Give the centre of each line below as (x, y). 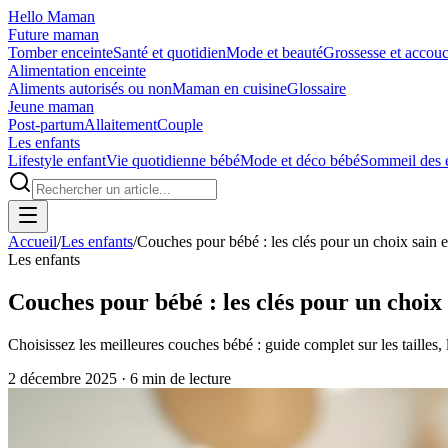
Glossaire (316, 88)
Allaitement (120, 124)
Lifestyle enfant (57, 160)
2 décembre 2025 (62, 378)
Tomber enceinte (60, 52)
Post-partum (46, 124)
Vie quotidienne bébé (173, 160)
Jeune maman (51, 106)
